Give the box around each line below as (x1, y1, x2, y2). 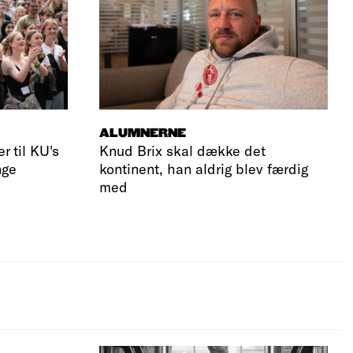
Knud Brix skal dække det (99, 141, 266, 159)
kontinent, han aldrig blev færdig (99, 159, 308, 177)
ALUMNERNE (99, 126, 186, 140)
